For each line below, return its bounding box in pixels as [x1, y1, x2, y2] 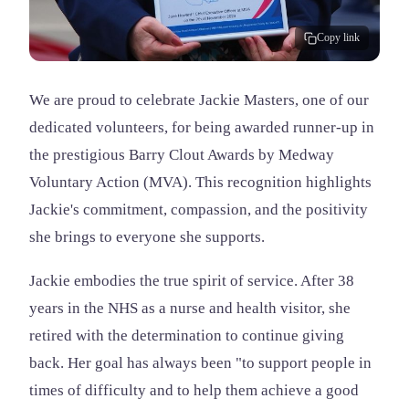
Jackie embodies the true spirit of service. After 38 [29, 271, 354, 289]
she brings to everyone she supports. [29, 228, 265, 246]
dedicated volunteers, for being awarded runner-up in [29, 119, 374, 136]
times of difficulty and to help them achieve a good [29, 381, 359, 399]
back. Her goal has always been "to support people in [29, 353, 372, 372]
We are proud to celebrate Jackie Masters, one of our [29, 91, 369, 109]
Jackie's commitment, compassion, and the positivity [29, 201, 368, 218]
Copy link [317, 31, 360, 44]
